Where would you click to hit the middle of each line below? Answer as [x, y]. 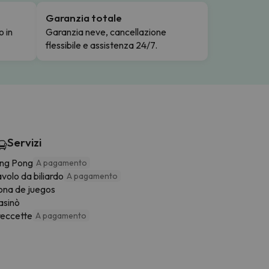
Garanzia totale [84, 17]
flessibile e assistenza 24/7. [101, 45]
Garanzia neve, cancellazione [106, 32]
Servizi [24, 142]
